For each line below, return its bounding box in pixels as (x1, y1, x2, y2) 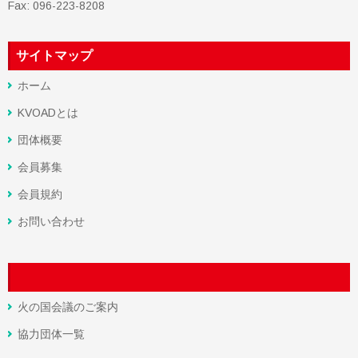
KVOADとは (18, 106, 78, 120)
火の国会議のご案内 (18, 300, 118, 314)
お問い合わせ (18, 215, 85, 229)
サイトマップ (16, 49, 93, 63)
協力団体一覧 (18, 328, 85, 341)
